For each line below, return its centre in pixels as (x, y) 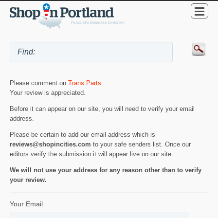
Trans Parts (85, 83)
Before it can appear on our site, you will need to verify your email (102, 109)
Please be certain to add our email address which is (82, 134)
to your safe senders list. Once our (141, 144)
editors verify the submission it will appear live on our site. (91, 154)
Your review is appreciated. (48, 92)
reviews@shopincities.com (50, 144)
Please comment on (39, 83)
